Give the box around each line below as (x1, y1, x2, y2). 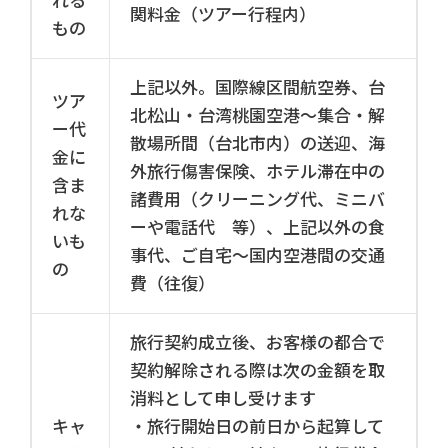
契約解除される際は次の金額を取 (130, 360, 385, 381)
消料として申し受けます (130, 388, 316, 409)
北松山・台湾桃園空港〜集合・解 (130, 105, 385, 126)
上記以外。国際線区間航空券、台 (130, 77, 385, 98)
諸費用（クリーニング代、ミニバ (130, 189, 385, 210)
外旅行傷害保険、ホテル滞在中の (130, 161, 385, 182)
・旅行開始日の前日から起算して (130, 416, 384, 437)
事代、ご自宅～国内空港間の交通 (130, 245, 385, 266)
